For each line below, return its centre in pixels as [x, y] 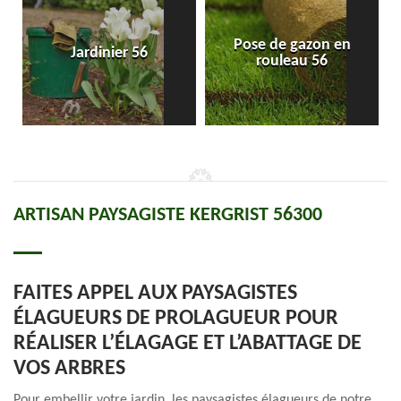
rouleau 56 [292, 61]
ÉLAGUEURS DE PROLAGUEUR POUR [176, 319]
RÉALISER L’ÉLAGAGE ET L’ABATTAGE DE [188, 344]
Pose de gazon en [292, 45]
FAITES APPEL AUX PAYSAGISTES [155, 294]
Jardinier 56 [109, 53]
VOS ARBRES [69, 369]
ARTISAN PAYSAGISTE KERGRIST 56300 [168, 215]
